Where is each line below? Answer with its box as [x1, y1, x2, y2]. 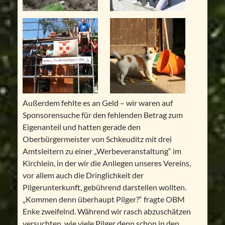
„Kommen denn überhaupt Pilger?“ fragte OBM [22, 194, 185, 204]
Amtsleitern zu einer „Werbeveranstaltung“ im [22, 146, 181, 156]
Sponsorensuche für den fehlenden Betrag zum [22, 110, 183, 120]
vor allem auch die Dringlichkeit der [22, 170, 144, 180]
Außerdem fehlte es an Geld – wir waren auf [22, 98, 173, 108]
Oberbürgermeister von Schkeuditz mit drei [22, 134, 172, 144]
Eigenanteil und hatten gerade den [22, 122, 141, 132]
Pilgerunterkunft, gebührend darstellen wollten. [22, 182, 186, 192]
